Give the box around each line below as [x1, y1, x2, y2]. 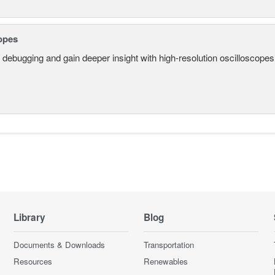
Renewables [143, 255, 188, 267]
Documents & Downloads [14, 238, 106, 250]
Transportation [143, 238, 194, 250]
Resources [14, 255, 53, 267]
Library [14, 210, 46, 224]
